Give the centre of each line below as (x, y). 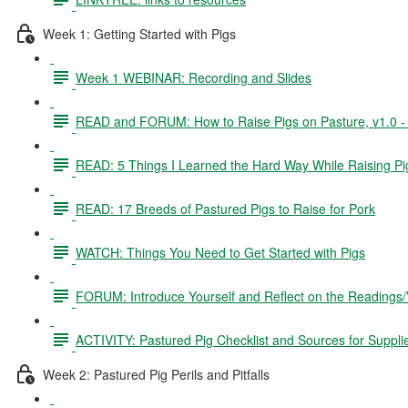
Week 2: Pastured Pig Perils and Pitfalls (156, 374)
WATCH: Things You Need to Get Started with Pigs (220, 252)
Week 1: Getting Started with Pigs (139, 33)
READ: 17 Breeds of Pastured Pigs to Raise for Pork (225, 208)
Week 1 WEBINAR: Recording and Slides (194, 77)
